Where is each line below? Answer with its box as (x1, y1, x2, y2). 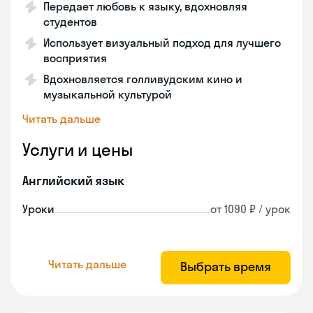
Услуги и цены (22, 139, 133, 160)
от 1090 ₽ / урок (210, 202, 291, 216)
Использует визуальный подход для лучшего (43, 36, 281, 50)
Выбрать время (180, 259, 271, 275)
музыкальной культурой (43, 87, 172, 101)
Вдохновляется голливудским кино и (43, 72, 242, 86)
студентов (43, 15, 97, 29)
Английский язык (22, 173, 124, 189)
